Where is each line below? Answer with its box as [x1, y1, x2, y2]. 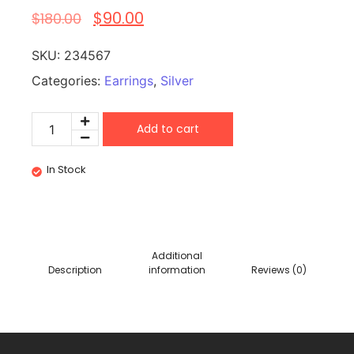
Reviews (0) [251, 263, 307, 277]
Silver [160, 73, 194, 89]
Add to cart [137, 121, 199, 137]
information [148, 263, 205, 277]
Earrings [104, 73, 153, 89]
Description [47, 263, 102, 277]
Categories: [32, 73, 104, 89]
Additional [151, 249, 202, 263]
